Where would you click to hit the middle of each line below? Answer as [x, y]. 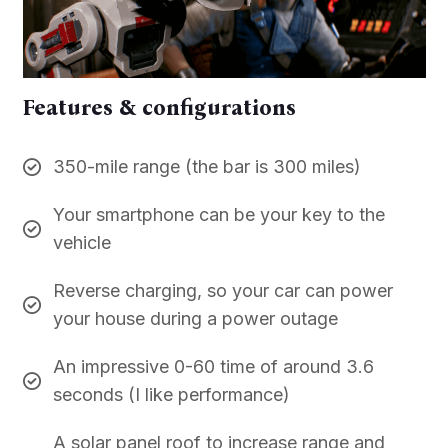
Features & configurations [159, 108]
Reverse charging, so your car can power [222, 291]
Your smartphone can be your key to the [218, 215]
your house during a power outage [195, 319]
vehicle [81, 243]
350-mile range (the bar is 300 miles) [206, 167]
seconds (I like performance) [171, 395]
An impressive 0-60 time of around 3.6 [213, 367]
